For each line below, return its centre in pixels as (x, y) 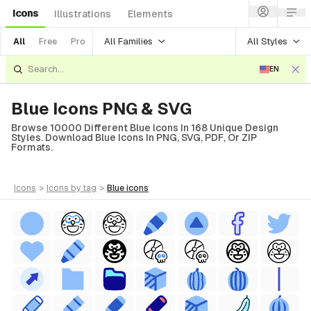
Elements (150, 14)
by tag (84, 188)
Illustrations (83, 14)
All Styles (267, 41)
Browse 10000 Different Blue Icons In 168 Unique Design (145, 128)
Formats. (32, 147)
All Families (128, 41)
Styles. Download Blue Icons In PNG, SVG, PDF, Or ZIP (134, 137)
